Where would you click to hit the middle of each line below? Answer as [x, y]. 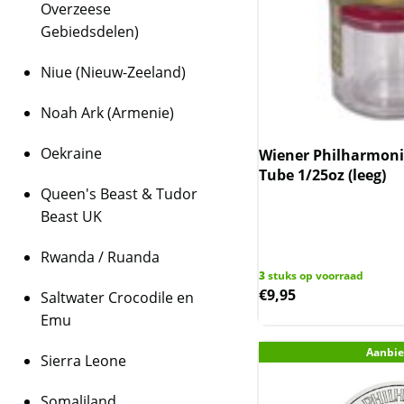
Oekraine [71, 153]
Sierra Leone [83, 361]
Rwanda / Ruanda [100, 257]
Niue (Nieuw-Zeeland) [113, 72]
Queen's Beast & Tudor [119, 194]
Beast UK [71, 216]
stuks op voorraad [315, 275]
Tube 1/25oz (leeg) [323, 175]
